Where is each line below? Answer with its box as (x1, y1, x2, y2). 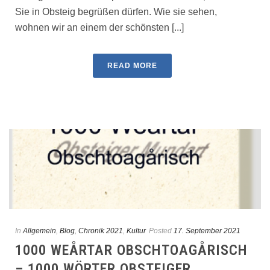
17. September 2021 (174, 227, 240, 236)
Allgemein (23, 227, 56, 236)
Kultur (127, 227, 146, 236)
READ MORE (107, 61, 157, 71)
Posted (149, 227, 172, 236)
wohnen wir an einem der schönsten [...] (15, 22, 184, 33)
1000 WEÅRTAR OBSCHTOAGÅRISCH (15, 242, 248, 259)
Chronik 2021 (78, 227, 123, 236)
